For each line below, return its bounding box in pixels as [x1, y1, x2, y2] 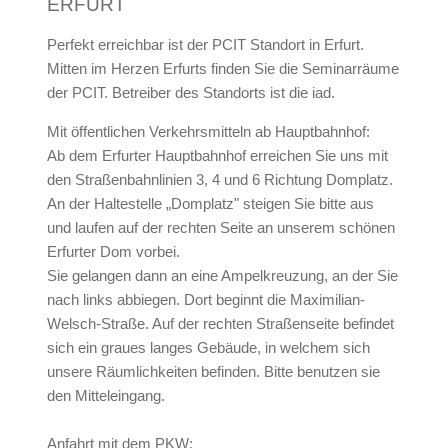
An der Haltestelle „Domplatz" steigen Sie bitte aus [46, 195, 374, 212]
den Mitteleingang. [46, 387, 165, 404]
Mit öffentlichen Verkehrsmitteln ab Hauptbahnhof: [46, 123, 370, 140]
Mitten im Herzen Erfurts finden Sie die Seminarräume [46, 60, 399, 77]
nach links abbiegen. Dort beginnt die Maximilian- [46, 291, 365, 308]
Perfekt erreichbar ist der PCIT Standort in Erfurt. [46, 36, 364, 53]
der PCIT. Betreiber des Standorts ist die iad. [46, 84, 335, 101]
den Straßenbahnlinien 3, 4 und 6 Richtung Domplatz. [46, 171, 393, 188]
